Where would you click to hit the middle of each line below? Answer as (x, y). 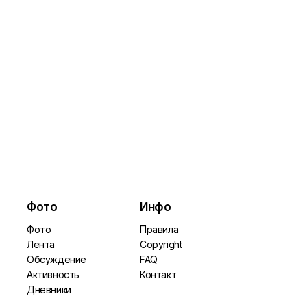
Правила (159, 229)
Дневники (49, 290)
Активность (53, 274)
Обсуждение (56, 259)
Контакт (158, 274)
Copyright (161, 244)
